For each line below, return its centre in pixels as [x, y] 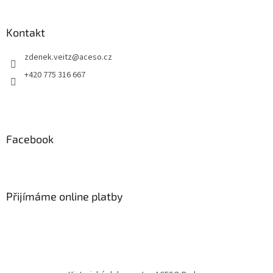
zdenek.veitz [48, 58]
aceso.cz [96, 58]
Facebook [30, 139]
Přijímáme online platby [65, 197]
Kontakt [26, 33]
